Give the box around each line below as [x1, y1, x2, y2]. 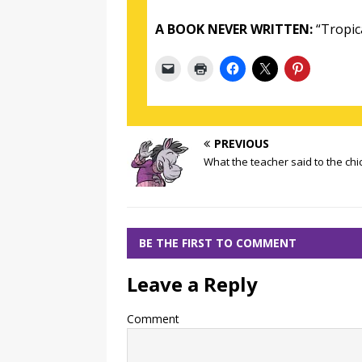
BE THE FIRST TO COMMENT [139, 235, 297, 250]
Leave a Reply [127, 271, 258, 297]
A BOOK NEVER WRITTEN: [155, 20, 313, 38]
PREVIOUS [214, 136, 269, 151]
